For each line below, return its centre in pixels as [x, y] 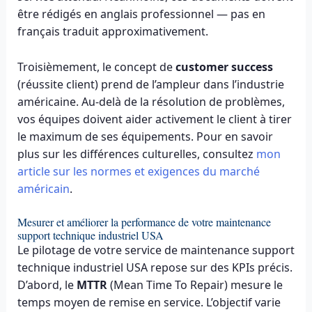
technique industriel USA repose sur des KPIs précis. [155, 268]
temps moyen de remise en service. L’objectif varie [149, 303]
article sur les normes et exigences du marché [138, 171]
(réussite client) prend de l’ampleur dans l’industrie [150, 84]
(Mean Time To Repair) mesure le [195, 285]
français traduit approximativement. [112, 31]
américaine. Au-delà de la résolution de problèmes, [151, 101]
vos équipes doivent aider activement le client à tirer [154, 119]
